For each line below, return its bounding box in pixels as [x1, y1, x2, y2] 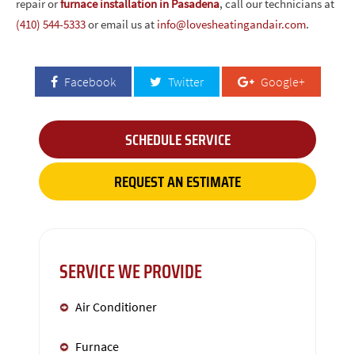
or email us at [86, 17, 157, 32]
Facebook [61, 73, 116, 90]
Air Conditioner [75, 298, 157, 315]
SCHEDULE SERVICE [124, 126, 231, 152]
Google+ [258, 73, 305, 90]
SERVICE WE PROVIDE [59, 256, 202, 287]
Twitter [165, 73, 204, 90]
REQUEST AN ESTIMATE [114, 168, 241, 194]
